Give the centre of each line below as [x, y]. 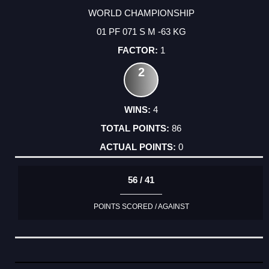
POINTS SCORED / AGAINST [141, 207]
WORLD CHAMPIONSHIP [141, 13]
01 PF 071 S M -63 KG [141, 31]
